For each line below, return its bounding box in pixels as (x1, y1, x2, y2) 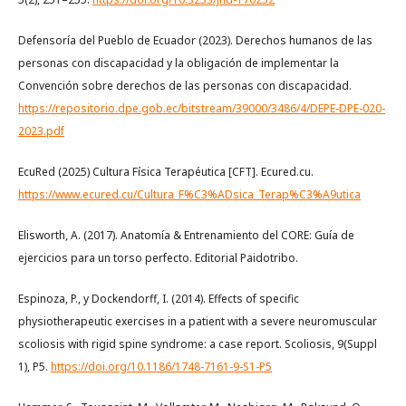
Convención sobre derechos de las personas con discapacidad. (18, 77, 352, 93)
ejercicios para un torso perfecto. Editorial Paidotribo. (18, 249, 298, 266)
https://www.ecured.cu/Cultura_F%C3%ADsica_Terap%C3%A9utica (18, 186, 361, 202)
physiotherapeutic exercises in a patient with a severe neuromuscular (18, 313, 377, 329)
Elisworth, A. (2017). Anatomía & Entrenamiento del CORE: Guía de (18, 227, 354, 243)
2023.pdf (18, 122, 64, 139)
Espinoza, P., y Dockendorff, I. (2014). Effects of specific (18, 290, 299, 306)
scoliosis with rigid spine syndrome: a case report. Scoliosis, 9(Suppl (18, 335, 377, 352)
